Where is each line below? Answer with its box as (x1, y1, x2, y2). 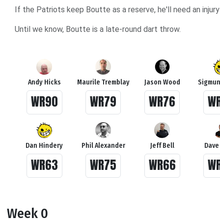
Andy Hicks (27, 78, 61, 86)
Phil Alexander (81, 141, 125, 150)
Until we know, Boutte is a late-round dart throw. (15, 24, 183, 34)
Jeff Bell (150, 141, 174, 150)
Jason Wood (144, 78, 180, 86)
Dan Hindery (26, 141, 63, 150)
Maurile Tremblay (77, 78, 130, 86)
